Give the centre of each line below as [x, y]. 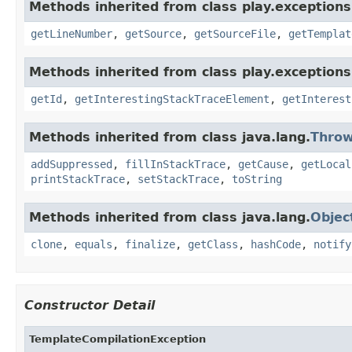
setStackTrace [178, 179]
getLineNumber [71, 33]
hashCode [276, 244]
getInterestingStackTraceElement [172, 99]
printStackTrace [78, 179]
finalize [150, 244]
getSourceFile [235, 33]
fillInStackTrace [175, 164]
